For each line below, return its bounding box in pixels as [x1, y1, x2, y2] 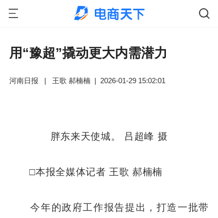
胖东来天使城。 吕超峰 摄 [50, 130, 168, 142]
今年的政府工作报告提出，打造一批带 [9, 201, 209, 213]
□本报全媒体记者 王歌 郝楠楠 [9, 165, 163, 177]
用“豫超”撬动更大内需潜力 [9, 46, 168, 61]
